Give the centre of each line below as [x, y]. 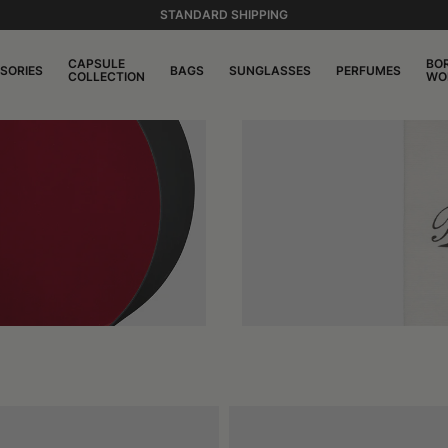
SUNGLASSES [270, 70]
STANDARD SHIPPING [224, 14]
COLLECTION [106, 76]
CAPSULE [96, 63]
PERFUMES [368, 70]
